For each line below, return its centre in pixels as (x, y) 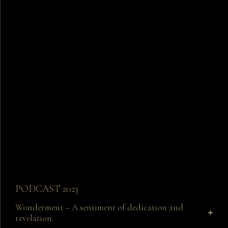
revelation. (34, 218)
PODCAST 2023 (47, 189)
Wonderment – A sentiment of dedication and (99, 208)
